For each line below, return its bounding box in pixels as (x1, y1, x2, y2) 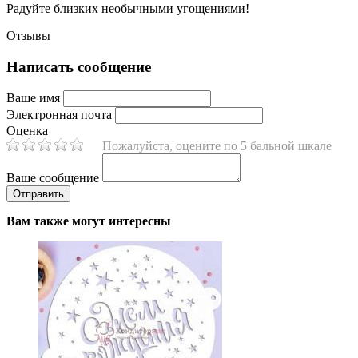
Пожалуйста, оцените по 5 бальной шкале (102, 139, 332, 153)
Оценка (6, 124, 48, 138)
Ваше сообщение (6, 171, 99, 185)
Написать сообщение (6, 58, 151, 75)
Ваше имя (6, 91, 60, 105)
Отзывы (6, 28, 50, 42)
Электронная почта (6, 108, 112, 122)
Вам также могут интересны (6, 214, 171, 229)
